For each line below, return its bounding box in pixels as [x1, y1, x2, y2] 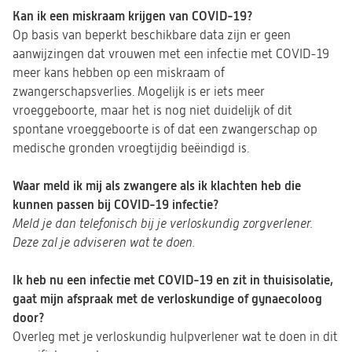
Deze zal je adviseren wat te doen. [13, 236, 195, 250]
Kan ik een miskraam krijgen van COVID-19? [13, 9, 253, 24]
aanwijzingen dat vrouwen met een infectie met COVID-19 [13, 47, 329, 61]
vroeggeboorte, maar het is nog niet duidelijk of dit [13, 104, 292, 118]
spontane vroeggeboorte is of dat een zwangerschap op [13, 123, 317, 137]
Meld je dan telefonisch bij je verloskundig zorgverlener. [13, 217, 313, 231]
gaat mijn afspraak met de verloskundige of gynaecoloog [13, 291, 322, 306]
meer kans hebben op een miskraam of [13, 66, 225, 80]
